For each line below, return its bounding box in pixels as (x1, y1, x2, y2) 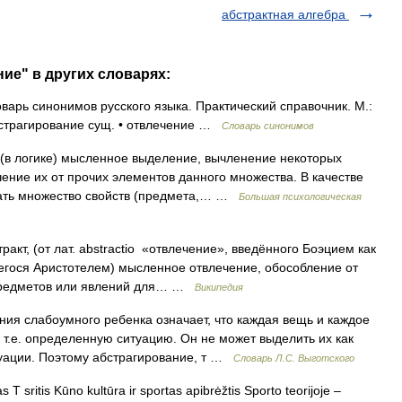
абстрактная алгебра (222, 7, 349, 22)
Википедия (195, 282, 243, 293)
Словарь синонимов (222, 120, 314, 131)
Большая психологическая (239, 191, 362, 202)
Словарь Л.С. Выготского (233, 353, 354, 363)
